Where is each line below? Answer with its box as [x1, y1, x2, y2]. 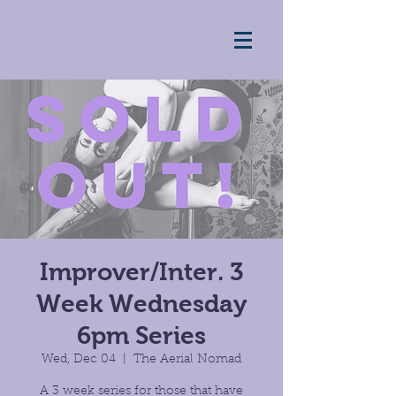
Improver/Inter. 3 [39, 258, 244, 286]
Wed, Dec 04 [42, 354, 116, 366]
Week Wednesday [36, 290, 247, 317]
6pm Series [77, 322, 206, 349]
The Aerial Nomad [133, 354, 241, 366]
